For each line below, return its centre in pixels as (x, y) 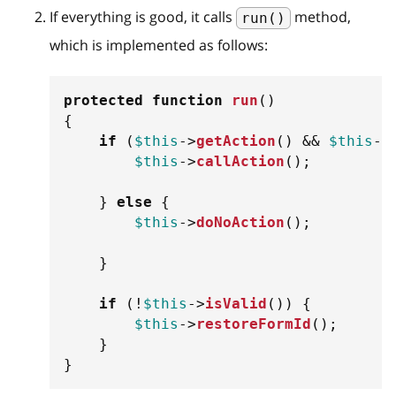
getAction (236, 141)
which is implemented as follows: (160, 45)
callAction (240, 161)
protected (103, 100)
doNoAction (240, 222)
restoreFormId (254, 324)
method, (321, 16)
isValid (236, 303)
